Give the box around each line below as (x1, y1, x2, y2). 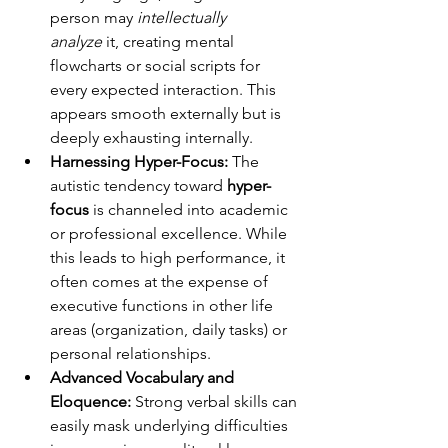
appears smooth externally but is (50, 104, 285, 124)
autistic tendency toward (50, 176, 227, 196)
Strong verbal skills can (131, 392, 301, 412)
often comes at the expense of (50, 272, 272, 292)
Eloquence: (50, 392, 131, 412)
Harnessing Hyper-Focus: (50, 152, 228, 172)
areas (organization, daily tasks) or (50, 320, 291, 340)
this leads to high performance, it (50, 248, 289, 268)
